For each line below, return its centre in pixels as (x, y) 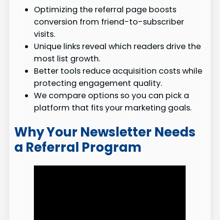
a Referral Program (78, 147)
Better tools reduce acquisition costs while (118, 71)
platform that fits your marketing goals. (113, 108)
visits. (45, 34)
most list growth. (67, 59)
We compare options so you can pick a (112, 96)
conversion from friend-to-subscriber (109, 22)
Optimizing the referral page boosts (105, 10)
